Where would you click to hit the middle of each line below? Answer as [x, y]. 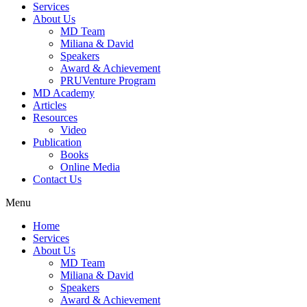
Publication [57, 143]
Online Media [90, 167]
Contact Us [57, 180]
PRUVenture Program [108, 81]
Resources [55, 118]
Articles [50, 106]
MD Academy [64, 93]
